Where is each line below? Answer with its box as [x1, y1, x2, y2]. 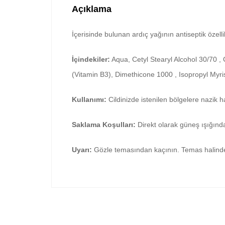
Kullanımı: [72, 95, 106, 104]
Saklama [72, 121, 102, 129]
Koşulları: [102, 121, 136, 129]
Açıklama [72, 4, 111, 15]
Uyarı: [72, 146, 92, 154]
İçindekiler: [72, 55, 110, 64]
